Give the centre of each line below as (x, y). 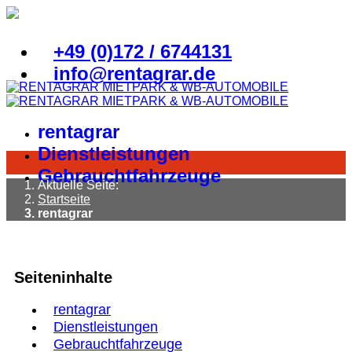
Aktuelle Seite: (81, 185)
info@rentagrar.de (134, 73)
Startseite (64, 199)
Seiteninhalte (63, 277)
